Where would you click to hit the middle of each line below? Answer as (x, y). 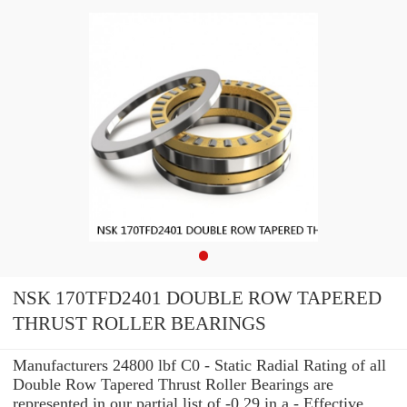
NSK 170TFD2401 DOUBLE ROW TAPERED (197, 298)
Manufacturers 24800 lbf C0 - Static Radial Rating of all (199, 365)
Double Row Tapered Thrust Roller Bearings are (173, 384)
